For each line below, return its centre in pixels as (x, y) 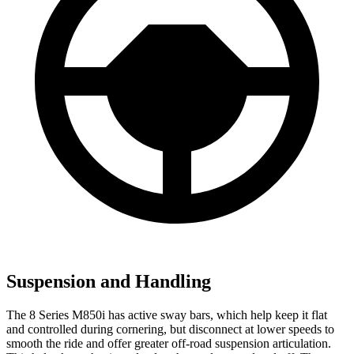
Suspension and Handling (109, 282)
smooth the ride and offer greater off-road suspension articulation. (169, 343)
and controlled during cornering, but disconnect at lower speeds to (170, 329)
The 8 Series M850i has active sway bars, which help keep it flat (167, 314)
